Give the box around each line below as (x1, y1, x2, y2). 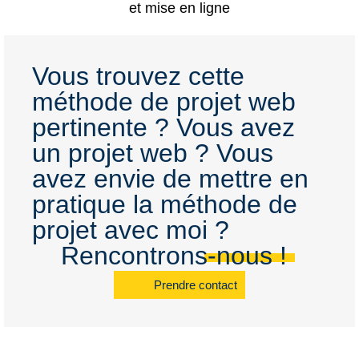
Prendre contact (154, 278, 237, 292)
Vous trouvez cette (32, 62, 244, 91)
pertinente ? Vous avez (32, 113, 295, 143)
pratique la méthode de (32, 190, 297, 220)
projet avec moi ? (32, 216, 229, 245)
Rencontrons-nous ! (60, 241, 287, 271)
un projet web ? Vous (32, 139, 273, 168)
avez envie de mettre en (32, 164, 309, 194)
